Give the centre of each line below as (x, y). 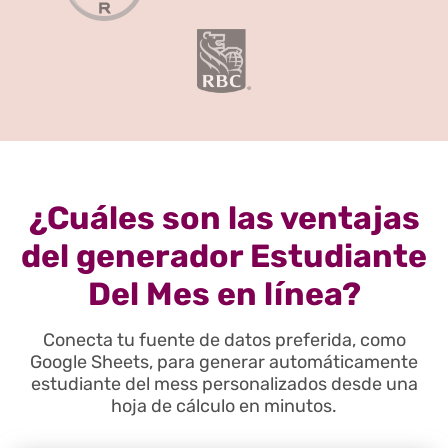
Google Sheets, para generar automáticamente (224, 362)
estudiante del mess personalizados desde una (224, 384)
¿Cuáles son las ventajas (224, 218)
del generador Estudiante (224, 256)
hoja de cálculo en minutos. (224, 406)
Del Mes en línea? (224, 294)
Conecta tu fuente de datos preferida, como (224, 340)
